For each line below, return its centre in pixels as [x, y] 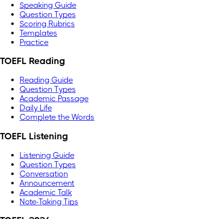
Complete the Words [57, 117]
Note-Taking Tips [49, 201]
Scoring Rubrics [47, 23]
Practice [34, 42]
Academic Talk [46, 192]
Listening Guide [47, 155]
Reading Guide [46, 80]
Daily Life [36, 108]
